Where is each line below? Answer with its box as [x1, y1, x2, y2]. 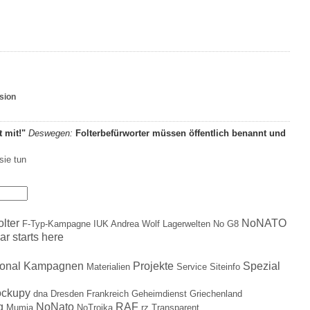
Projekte [133, 260, 174, 273]
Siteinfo [210, 262, 240, 273]
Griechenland [190, 289, 242, 300]
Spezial [243, 260, 280, 273]
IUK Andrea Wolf [93, 218, 160, 229]
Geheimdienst [131, 289, 187, 300]
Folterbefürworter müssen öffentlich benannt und [73, 127, 286, 138]
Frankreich [86, 289, 129, 300]
